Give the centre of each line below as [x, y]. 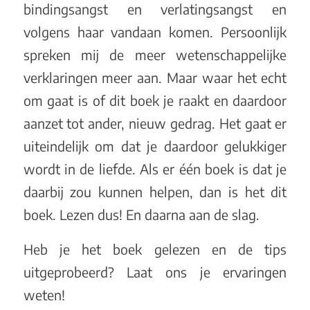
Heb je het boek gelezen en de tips [155, 249]
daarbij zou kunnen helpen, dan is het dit [155, 191]
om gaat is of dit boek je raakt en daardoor [155, 100]
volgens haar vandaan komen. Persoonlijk [155, 31]
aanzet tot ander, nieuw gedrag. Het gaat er [155, 123]
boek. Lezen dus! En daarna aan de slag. [141, 214]
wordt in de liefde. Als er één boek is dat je [155, 168]
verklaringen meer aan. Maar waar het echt [155, 77]
